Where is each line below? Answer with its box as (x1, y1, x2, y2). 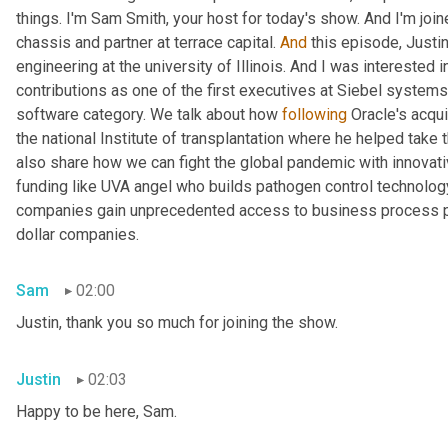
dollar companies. (16, 224, 139, 244)
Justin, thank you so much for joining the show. (16, 313, 338, 333)
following (282, 104, 347, 124)
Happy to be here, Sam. (16, 402, 177, 422)
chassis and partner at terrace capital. (16, 32, 280, 52)
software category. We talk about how (16, 104, 282, 124)
